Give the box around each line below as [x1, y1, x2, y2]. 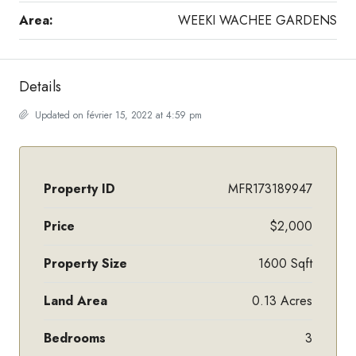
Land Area [44, 291, 107, 310]
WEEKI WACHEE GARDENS [178, 10, 337, 29]
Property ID [44, 179, 115, 198]
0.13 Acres [252, 291, 312, 310]
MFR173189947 [228, 179, 312, 198]
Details [19, 75, 61, 97]
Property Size [44, 253, 127, 273]
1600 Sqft [258, 253, 312, 273]
